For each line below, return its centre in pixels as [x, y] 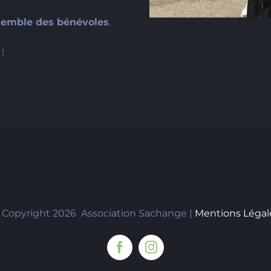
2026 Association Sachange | [123, 214]
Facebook [142, 252]
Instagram [175, 252]
